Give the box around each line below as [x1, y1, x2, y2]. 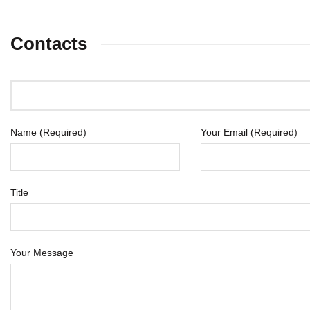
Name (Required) [10, 127, 86, 138]
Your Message [10, 247, 73, 258]
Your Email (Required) [201, 127, 298, 138]
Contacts [10, 33, 87, 54]
